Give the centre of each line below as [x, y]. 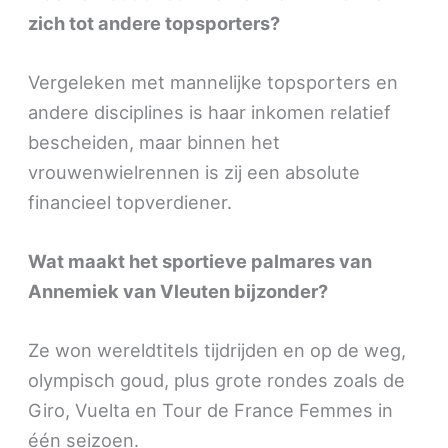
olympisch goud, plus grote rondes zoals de [217, 380]
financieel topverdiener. [130, 201]
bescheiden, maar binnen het [154, 141]
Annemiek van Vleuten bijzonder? [178, 290]
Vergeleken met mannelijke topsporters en [213, 81]
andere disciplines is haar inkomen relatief [210, 111]
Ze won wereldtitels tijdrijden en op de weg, [217, 350]
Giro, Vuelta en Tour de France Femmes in [211, 410]
